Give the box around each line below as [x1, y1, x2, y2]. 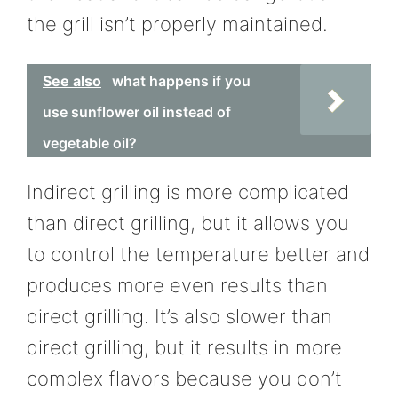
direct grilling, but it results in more [27, 335, 342, 359]
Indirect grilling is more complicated [27, 179, 349, 203]
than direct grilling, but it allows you [27, 211, 349, 235]
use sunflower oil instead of [43, 102, 231, 121]
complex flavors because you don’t [27, 366, 342, 390]
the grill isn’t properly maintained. [27, 12, 328, 36]
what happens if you [112, 71, 251, 90]
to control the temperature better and [27, 242, 370, 266]
